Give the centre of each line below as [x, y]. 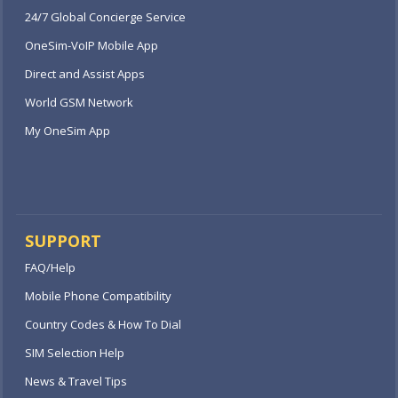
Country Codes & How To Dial [103, 324]
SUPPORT [63, 241]
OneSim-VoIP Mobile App [92, 45]
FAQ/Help [50, 267]
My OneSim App [68, 131]
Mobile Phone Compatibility [98, 296]
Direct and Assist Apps [85, 74]
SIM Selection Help [75, 353]
